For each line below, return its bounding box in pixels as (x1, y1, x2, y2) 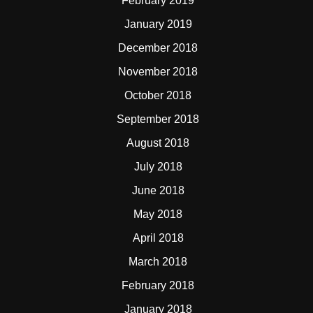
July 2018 (133, 161, 182, 173)
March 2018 (129, 256, 187, 268)
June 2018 (131, 184, 184, 196)
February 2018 (122, 279, 194, 291)
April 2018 (132, 232, 184, 244)
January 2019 (124, 18, 192, 30)
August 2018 (126, 137, 189, 149)
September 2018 (117, 113, 199, 125)
